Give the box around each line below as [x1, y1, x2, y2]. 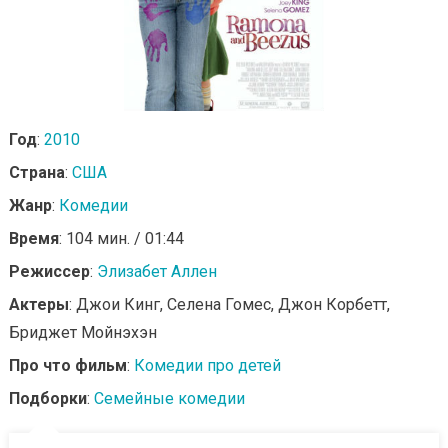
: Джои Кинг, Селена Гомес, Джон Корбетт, [68, 294, 390, 314]
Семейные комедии [93, 388, 245, 408]
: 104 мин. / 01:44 [58, 228, 184, 248]
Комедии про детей [133, 355, 281, 375]
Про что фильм [8, 355, 127, 375]
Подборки [8, 388, 87, 408]
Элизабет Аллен [96, 261, 217, 281]
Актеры [8, 294, 69, 314]
